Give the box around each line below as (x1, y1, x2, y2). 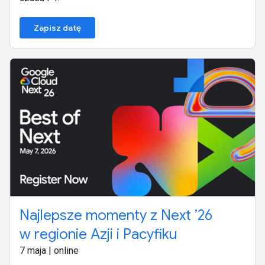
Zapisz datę (34, 22, 81, 34)
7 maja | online (20, 244, 79, 256)
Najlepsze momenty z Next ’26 (20, 206, 212, 224)
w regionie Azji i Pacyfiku (20, 225, 177, 243)
